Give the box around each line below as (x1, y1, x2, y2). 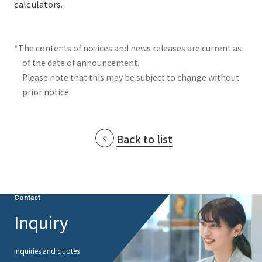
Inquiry (14, 211, 68, 234)
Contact (14, 194, 40, 202)
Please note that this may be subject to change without (22, 71, 239, 83)
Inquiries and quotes (14, 246, 80, 256)
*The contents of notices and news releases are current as (14, 42, 242, 54)
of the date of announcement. (22, 57, 139, 68)
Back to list (116, 131, 173, 146)
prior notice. (22, 86, 71, 98)
